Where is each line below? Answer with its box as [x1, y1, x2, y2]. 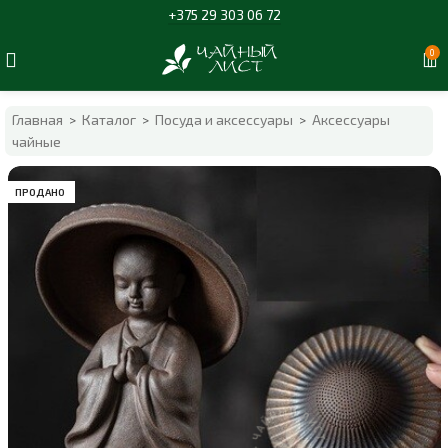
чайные [12, 133, 62, 150]
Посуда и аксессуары [155, 111, 294, 128]
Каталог [82, 111, 137, 128]
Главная [12, 111, 64, 128]
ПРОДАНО [15, 186, 66, 198]
